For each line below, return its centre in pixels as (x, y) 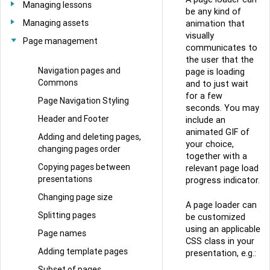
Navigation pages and (79, 70)
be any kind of (213, 11)
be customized (215, 217)
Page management (60, 41)
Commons (58, 82)
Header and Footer (74, 118)
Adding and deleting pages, (89, 137)
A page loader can (221, 205)
